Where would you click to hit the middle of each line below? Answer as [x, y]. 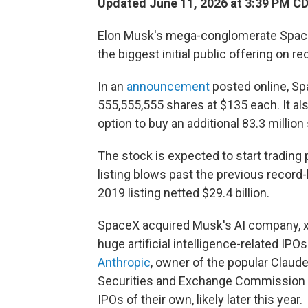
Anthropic [124, 263]
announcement [168, 87]
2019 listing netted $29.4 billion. [184, 193]
